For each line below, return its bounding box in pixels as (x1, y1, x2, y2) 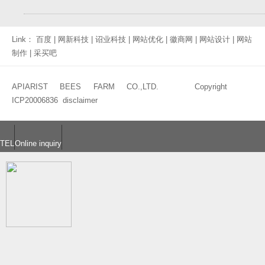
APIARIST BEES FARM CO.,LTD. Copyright (12, 82, 253, 91)
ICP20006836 (12, 95, 58, 105)
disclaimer (63, 95, 98, 105)
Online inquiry (15, 138, 62, 148)
